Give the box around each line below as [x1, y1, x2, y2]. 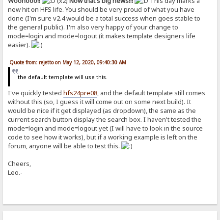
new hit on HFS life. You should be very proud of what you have [8, 4, 195, 14]
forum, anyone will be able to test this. [8, 141, 122, 150]
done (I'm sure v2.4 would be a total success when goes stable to [8, 13, 201, 23]
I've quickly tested [8, 88, 64, 97]
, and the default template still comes [97, 88, 206, 97]
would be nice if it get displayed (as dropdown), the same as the [8, 106, 196, 115]
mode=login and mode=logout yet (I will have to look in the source [8, 123, 203, 133]
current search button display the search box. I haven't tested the [8, 114, 202, 124]
